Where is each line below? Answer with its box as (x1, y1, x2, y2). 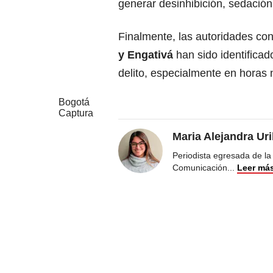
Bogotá (58, 97, 90, 108)
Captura (58, 108, 93, 119)
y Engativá (118, 49, 176, 62)
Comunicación (172, 163, 227, 173)
